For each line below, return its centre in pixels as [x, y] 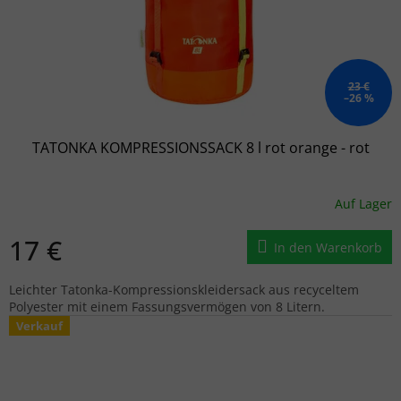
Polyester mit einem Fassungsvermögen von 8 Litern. [167, 306]
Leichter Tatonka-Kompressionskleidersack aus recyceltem [184, 289]
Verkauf [39, 325]
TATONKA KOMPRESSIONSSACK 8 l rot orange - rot [200, 147]
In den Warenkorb [328, 247]
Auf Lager [363, 204]
